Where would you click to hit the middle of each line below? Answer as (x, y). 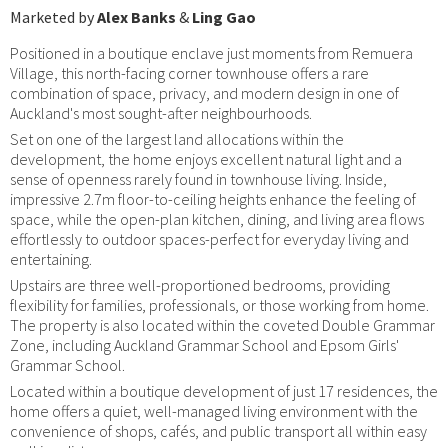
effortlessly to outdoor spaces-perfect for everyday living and (209, 238)
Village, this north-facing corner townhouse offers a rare (189, 72)
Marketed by (53, 16)
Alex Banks (136, 16)
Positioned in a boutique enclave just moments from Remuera (211, 52)
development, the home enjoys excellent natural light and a (206, 158)
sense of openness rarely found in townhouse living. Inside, (198, 178)
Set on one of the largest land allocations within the (177, 138)
